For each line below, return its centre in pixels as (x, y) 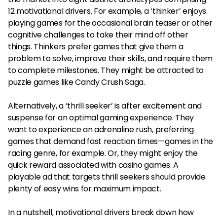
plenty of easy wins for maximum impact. (85, 189)
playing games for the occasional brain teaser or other (110, 23)
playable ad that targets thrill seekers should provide (107, 177)
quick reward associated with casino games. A (93, 165)
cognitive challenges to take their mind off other (98, 35)
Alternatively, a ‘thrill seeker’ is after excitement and (105, 106)
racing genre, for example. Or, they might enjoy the (103, 153)
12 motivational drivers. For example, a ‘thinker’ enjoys (107, 11)
